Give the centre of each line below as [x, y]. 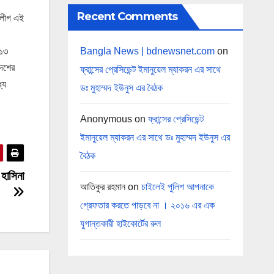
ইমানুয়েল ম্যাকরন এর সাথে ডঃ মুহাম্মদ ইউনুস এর [155, 137]
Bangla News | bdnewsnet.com [147, 51]
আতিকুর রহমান [102, 187]
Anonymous [106, 119]
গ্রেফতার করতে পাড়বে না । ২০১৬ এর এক [147, 205]
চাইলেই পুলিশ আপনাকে [177, 187]
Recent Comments [127, 16]
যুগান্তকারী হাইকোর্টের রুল [120, 223]
